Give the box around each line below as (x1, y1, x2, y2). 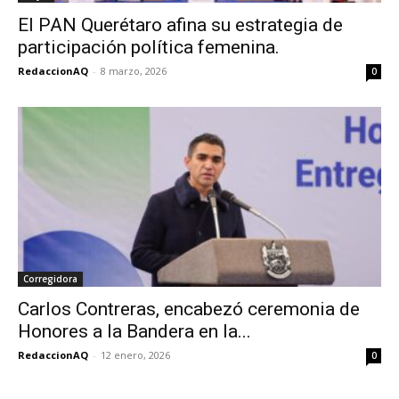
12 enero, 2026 (101, 347, 170, 362)
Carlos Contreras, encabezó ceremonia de (18, 297, 360, 320)
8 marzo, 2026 (101, 64, 167, 78)
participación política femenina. (18, 37, 280, 59)
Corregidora (23, 272, 77, 285)
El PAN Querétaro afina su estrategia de (18, 14, 343, 37)
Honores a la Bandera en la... (18, 320, 251, 342)
